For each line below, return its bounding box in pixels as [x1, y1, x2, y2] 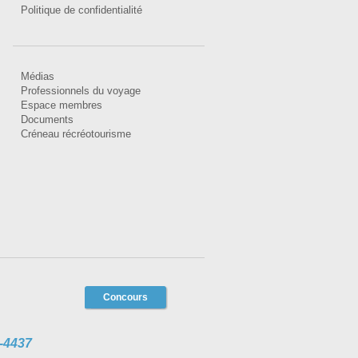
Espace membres [21, 99, 102, 112]
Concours [102, 292, 148, 304]
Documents [21, 113, 74, 126]
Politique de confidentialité [21, 4, 142, 17]
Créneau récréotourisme [21, 128, 131, 141]
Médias [21, 70, 54, 83]
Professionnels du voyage [21, 85, 141, 97]
